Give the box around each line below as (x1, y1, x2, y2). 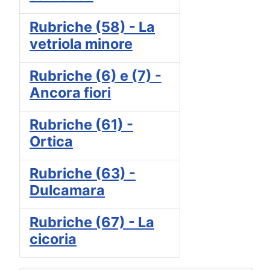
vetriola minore (30, 35, 133, 53)
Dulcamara (30, 181, 105, 199)
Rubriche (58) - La (30, 18, 155, 36)
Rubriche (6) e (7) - (30, 67, 162, 85)
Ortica (30, 133, 73, 151)
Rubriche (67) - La (30, 213, 154, 231)
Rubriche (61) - (30, 116, 133, 134)
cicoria (30, 230, 77, 248)
